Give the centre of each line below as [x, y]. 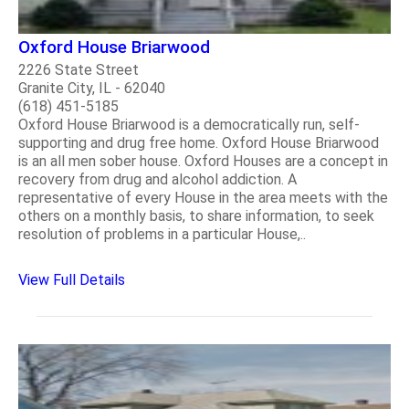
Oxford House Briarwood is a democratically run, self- [189, 124]
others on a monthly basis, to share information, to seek [196, 215]
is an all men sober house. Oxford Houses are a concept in [203, 161]
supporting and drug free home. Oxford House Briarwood [199, 142]
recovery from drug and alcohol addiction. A [157, 179]
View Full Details [72, 279]
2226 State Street [79, 69]
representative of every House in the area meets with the [203, 197]
